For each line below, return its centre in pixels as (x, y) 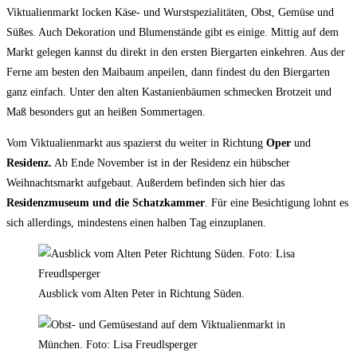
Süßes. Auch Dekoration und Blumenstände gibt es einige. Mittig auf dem (173, 32)
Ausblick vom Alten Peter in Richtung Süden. (141, 293)
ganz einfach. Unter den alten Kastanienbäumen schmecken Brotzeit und (169, 92)
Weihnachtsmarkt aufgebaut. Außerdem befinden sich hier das (145, 182)
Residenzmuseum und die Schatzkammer (106, 202)
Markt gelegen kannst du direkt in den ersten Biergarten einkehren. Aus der (176, 52)
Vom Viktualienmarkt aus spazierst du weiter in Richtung (136, 143)
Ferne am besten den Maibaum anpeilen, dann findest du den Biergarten (168, 72)
